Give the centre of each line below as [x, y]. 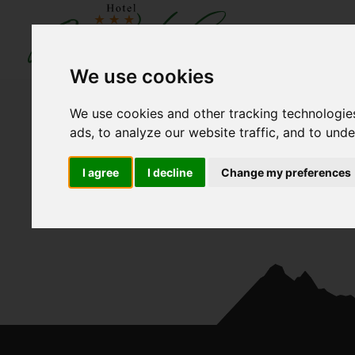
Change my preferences [286, 172]
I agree [101, 172]
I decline [170, 172]
